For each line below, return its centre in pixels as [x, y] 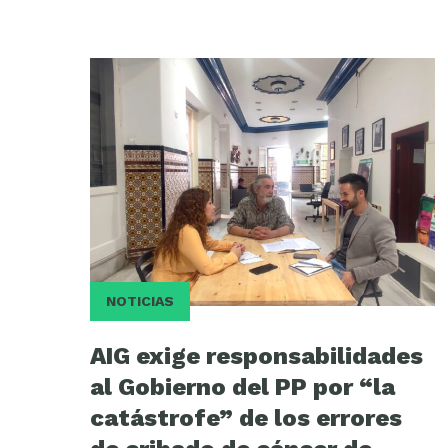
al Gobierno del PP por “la [242, 387]
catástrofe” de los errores [246, 418]
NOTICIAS [140, 301]
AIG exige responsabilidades [256, 356]
